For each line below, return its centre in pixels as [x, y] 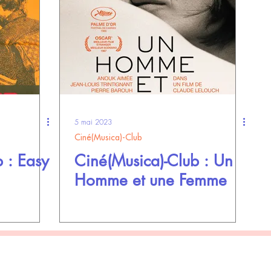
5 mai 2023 [93, 122]
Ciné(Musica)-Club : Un [154, 161]
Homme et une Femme [151, 180]
